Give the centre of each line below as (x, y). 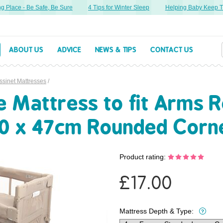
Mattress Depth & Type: (157, 211)
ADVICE (69, 50)
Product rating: (144, 157)
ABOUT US (26, 50)
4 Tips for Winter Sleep (110, 7)
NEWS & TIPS (116, 50)
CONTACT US (172, 50)
